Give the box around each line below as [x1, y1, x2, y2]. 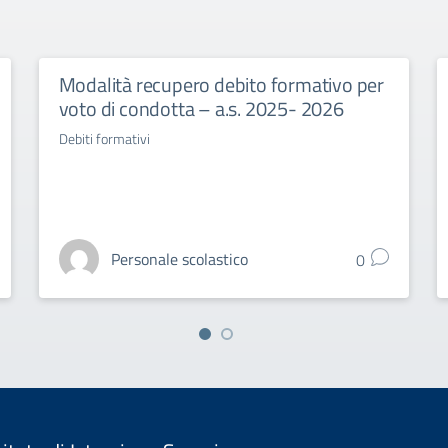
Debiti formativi [58, 127, 150, 149]
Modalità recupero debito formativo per [58, 68, 385, 100]
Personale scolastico [110, 246, 248, 271]
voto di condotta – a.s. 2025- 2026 [58, 92, 344, 124]
